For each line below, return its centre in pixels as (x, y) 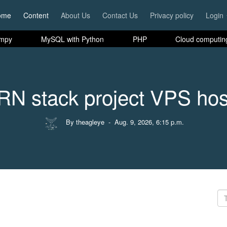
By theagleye (85, 122)
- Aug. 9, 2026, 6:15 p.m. (145, 122)
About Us (75, 15)
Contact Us (120, 15)
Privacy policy (172, 15)
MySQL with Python (72, 39)
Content (36, 15)
